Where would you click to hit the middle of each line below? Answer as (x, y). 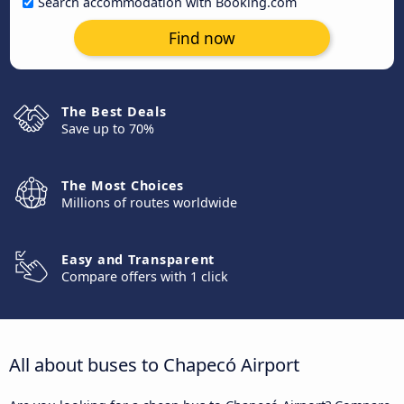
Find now (202, 38)
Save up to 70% (108, 129)
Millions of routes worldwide (149, 202)
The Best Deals (114, 111)
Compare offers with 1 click (145, 276)
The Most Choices (123, 185)
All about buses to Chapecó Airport (154, 364)
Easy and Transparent (138, 259)
